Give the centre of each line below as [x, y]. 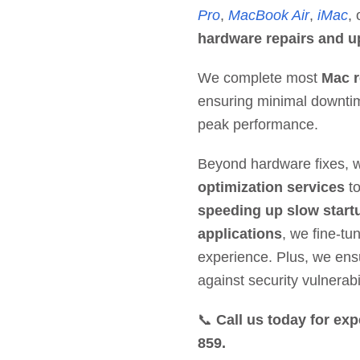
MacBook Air [268, 16]
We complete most [259, 78]
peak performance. [258, 125]
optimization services [271, 188]
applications [239, 234]
